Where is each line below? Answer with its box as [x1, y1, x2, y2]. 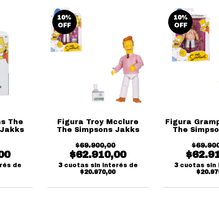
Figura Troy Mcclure [57, 118, 139, 126]
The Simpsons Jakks [56, 126, 139, 133]
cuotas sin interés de [64, 161, 138, 169]
